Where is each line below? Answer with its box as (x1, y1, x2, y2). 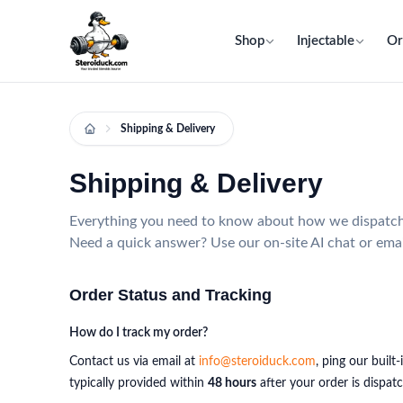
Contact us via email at (69, 355, 199, 368)
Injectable (296, 33, 354, 48)
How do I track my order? (69, 327, 208, 339)
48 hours (208, 377, 256, 390)
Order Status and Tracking (69, 286, 272, 304)
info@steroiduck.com (199, 355, 316, 368)
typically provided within (69, 377, 208, 390)
